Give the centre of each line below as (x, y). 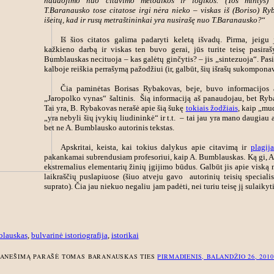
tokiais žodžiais (212, 108)
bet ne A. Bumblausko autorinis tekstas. (109, 127)
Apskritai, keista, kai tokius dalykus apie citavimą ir (155, 147)
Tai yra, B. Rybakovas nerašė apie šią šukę (115, 108)
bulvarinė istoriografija (69, 235)
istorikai (125, 235)
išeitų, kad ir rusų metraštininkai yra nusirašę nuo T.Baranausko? (153, 20)
